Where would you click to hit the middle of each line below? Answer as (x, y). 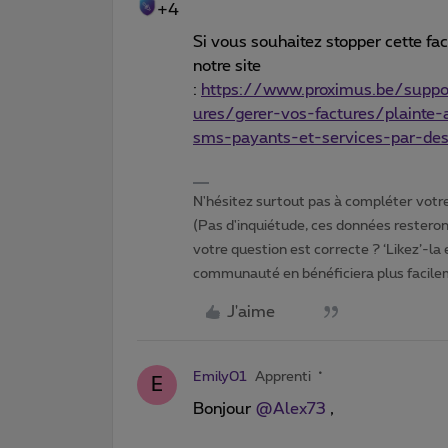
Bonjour (224, 408)
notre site (227, 65)
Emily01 (220, 376)
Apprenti (283, 376)
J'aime (251, 311)
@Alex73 (290, 408)
